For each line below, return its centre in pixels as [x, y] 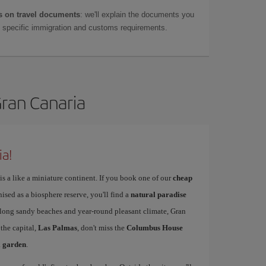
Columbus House [154, 228]
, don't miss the [102, 228]
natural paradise [158, 194]
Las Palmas [57, 228]
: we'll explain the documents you [137, 15]
